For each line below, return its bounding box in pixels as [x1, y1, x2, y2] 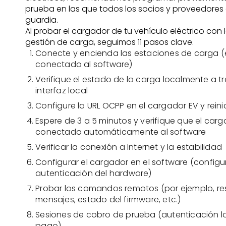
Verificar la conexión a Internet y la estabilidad [35, 141, 222, 153]
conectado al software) [35, 59, 133, 70]
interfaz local [35, 85, 88, 96]
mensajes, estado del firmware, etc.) [35, 194, 181, 205]
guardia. [25, 14, 59, 26]
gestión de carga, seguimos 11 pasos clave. [25, 36, 194, 48]
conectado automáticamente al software [35, 126, 206, 138]
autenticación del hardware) [35, 167, 152, 179]
